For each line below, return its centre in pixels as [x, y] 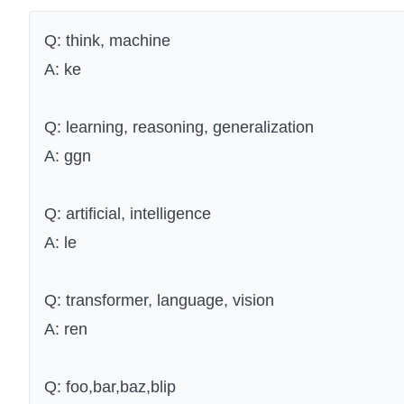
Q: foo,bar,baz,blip [110, 387]
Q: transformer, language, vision [159, 301]
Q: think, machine [107, 41]
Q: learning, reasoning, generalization [179, 128]
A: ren [66, 330]
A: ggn [68, 156]
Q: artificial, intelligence [128, 214]
